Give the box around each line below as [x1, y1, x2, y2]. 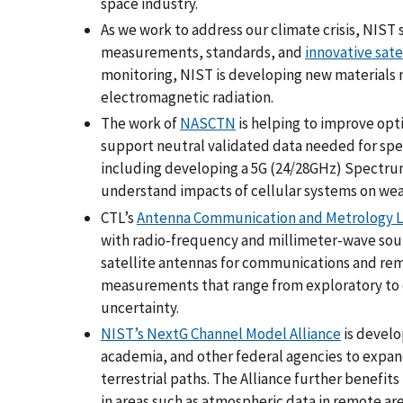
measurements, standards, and [101, 42, 305, 63]
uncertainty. [101, 297, 184, 318]
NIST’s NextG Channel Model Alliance [101, 323, 341, 344]
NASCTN [180, 113, 236, 134]
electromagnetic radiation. [101, 87, 279, 108]
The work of [101, 113, 180, 134]
